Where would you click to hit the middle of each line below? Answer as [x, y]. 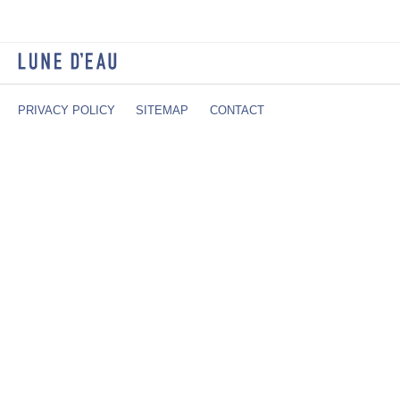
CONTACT [237, 110]
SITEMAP [162, 110]
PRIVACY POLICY [66, 110]
